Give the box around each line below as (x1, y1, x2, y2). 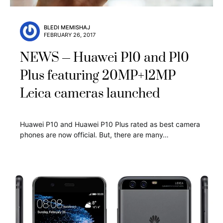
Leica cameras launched (20, 85, 160, 102)
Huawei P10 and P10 (73, 49, 189, 66)
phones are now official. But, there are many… (20, 130, 169, 139)
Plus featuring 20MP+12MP (20, 67, 176, 84)
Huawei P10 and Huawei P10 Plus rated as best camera (20, 119, 200, 128)
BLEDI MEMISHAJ (44, 23, 90, 31)
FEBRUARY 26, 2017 (44, 31, 96, 38)
